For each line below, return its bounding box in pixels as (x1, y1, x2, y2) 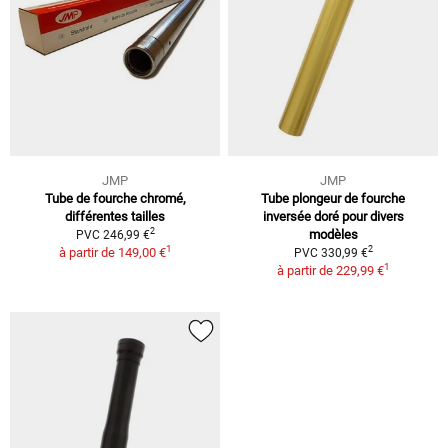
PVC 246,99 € (75, 227, 150, 242)
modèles (308, 226, 358, 242)
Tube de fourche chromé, (44, 190, 186, 206)
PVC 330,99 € (293, 245, 368, 260)
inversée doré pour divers (262, 208, 404, 224)
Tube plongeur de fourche (261, 190, 405, 206)
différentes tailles (65, 208, 165, 224)
